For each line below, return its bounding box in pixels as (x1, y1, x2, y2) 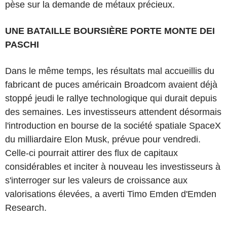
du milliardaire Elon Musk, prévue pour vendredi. (5, 134, 201, 144)
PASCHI (5, 39, 39, 50)
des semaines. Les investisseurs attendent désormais (5, 106, 221, 117)
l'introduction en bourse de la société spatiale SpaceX (5, 120, 221, 131)
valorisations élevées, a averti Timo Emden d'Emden (5, 188, 216, 199)
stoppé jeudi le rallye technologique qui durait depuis (5, 93, 217, 103)
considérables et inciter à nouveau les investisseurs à (5, 161, 220, 172)
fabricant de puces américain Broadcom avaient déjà (5, 79, 217, 90)
